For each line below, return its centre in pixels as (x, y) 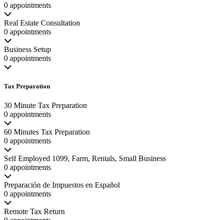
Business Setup (27, 49)
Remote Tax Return (34, 211)
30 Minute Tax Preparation (45, 105)
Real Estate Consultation (42, 23)
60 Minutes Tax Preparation (47, 132)
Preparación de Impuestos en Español (62, 185)
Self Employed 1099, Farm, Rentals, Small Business (85, 158)
